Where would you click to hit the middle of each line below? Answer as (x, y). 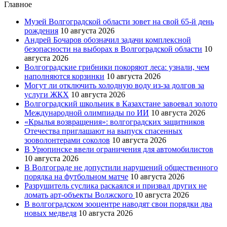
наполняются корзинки (64, 76)
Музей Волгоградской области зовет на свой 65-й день (119, 21)
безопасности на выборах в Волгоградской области (113, 49)
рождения (41, 30)
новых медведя (50, 213)
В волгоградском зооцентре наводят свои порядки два (118, 204)
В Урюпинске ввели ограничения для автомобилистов (119, 149)
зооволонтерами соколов (67, 140)
